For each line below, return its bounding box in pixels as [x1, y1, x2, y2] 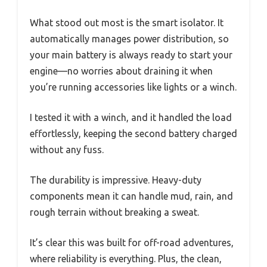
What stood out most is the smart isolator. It [30, 17, 223, 28]
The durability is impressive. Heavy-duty [30, 174, 201, 185]
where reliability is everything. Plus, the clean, [30, 253, 222, 264]
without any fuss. [30, 144, 104, 155]
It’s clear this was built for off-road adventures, [30, 237, 234, 248]
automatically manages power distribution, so [30, 33, 229, 44]
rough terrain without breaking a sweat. [30, 206, 199, 218]
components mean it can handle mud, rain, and [30, 190, 233, 201]
